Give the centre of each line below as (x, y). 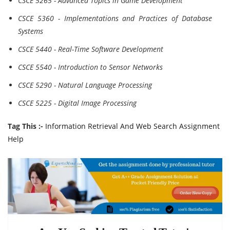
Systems (31, 31)
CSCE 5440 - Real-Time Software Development (91, 49)
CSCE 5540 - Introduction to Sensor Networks (90, 67)
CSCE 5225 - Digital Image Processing (77, 103)
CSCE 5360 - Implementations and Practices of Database (115, 18)
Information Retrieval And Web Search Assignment (132, 126)
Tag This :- (25, 126)
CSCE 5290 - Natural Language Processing (85, 85)
